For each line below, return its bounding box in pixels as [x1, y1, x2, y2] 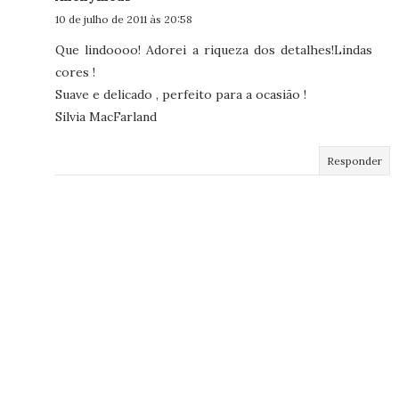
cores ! [55, 64, 95, 81]
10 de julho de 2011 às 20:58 [55, 12, 192, 27]
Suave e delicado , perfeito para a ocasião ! [55, 86, 306, 103]
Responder [327, 154, 382, 168]
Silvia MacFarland [55, 109, 157, 126]
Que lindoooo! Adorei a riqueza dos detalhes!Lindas [55, 42, 372, 59]
